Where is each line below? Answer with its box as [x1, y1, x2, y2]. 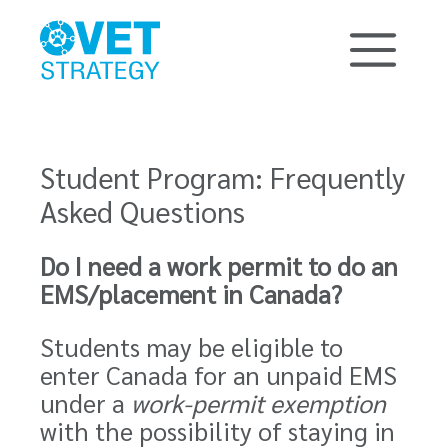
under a [40, 386, 131, 419]
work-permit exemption [131, 386, 386, 419]
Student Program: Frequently [40, 158, 405, 196]
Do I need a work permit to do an [40, 249, 398, 282]
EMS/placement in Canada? [40, 277, 342, 310]
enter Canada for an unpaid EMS [40, 358, 397, 391]
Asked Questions [40, 192, 245, 230]
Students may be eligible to [40, 330, 343, 363]
